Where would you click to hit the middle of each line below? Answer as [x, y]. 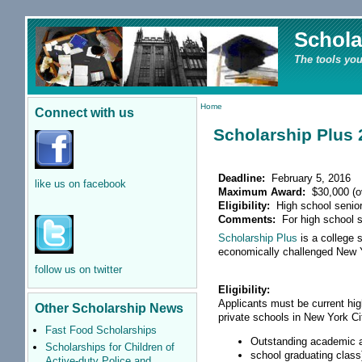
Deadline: [244, 178]
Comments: [249, 219]
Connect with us [84, 112]
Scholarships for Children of [109, 347]
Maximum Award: [264, 192]
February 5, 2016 [310, 178]
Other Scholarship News [109, 308]
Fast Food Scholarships [101, 330]
